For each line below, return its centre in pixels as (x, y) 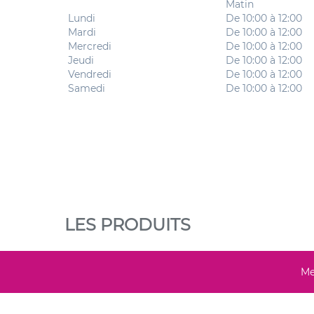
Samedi (87, 88)
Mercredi (90, 46)
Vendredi (90, 74)
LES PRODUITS (128, 224)
